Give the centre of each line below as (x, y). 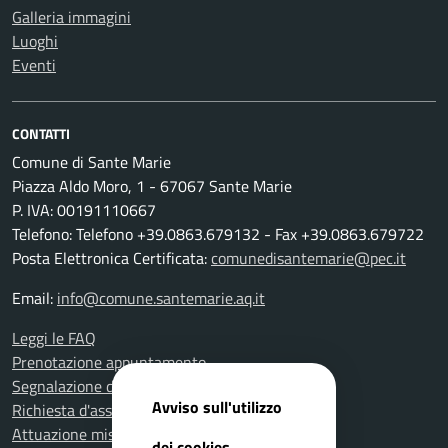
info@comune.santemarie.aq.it (161, 298)
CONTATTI (41, 133)
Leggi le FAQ (54, 338)
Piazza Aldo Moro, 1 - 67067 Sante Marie (152, 186)
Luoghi (35, 41)
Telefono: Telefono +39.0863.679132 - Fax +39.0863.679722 (218, 234)
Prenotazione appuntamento (109, 362)
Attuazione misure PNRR (97, 434)
